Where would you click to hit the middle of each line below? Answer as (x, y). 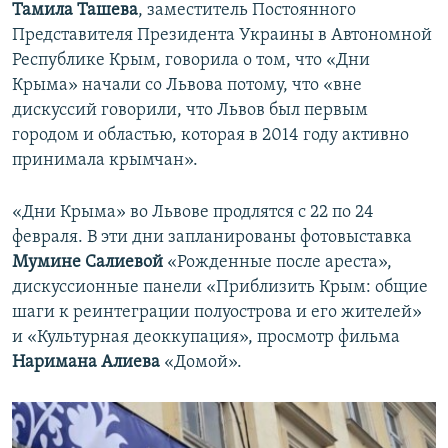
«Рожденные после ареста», (277, 263)
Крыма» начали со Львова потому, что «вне (187, 86)
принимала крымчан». (105, 161)
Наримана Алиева (88, 363)
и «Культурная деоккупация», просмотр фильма (206, 338)
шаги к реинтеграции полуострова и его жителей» (217, 313)
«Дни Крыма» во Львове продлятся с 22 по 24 (193, 213)
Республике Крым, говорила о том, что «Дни (191, 61)
